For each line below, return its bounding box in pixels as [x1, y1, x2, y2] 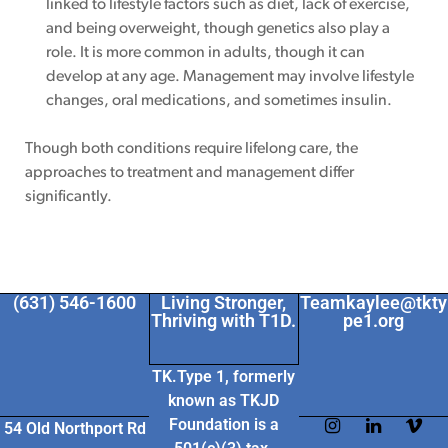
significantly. [25, 189, 112, 206]
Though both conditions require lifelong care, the [25, 141, 358, 158]
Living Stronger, [161, 291, 287, 313]
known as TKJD [168, 390, 280, 410]
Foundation [168, 414, 250, 434]
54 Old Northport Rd [3, 418, 146, 438]
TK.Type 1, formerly [152, 366, 296, 386]
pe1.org [342, 309, 404, 331]
